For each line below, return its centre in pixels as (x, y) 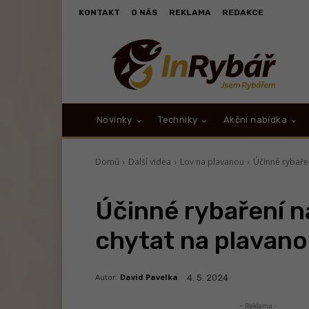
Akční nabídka (255, 120)
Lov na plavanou (212, 162)
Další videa (150, 162)
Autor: (107, 277)
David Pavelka (149, 277)
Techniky (178, 120)
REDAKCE (243, 12)
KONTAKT (99, 12)
